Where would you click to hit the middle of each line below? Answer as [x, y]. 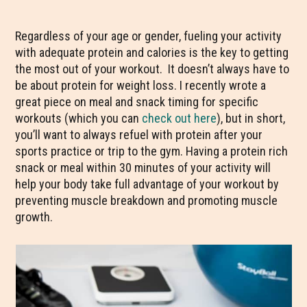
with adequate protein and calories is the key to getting [152, 52]
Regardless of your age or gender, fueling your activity [149, 36]
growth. [34, 217]
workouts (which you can [79, 118]
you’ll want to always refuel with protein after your [139, 135]
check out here [180, 118]
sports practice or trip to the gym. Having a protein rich [152, 151]
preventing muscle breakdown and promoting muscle [147, 200]
